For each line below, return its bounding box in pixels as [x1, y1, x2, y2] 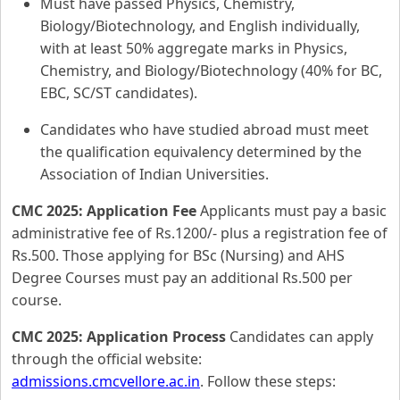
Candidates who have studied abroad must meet [40, 120, 369, 139]
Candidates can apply [226, 327, 373, 346]
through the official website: [12, 349, 202, 369]
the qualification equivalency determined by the [40, 142, 362, 162]
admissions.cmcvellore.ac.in [12, 371, 200, 391]
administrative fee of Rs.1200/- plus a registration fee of [12, 223, 387, 243]
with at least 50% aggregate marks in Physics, [40, 38, 347, 58]
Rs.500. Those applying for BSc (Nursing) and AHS [12, 246, 345, 265]
